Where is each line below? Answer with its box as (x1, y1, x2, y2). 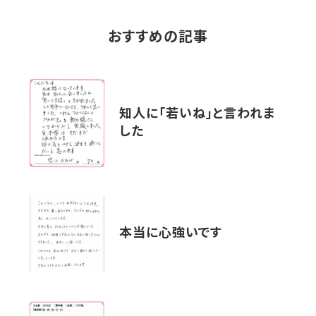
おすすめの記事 (108, 31, 208, 46)
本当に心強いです (119, 227, 222, 241)
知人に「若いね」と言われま (119, 107, 275, 121)
